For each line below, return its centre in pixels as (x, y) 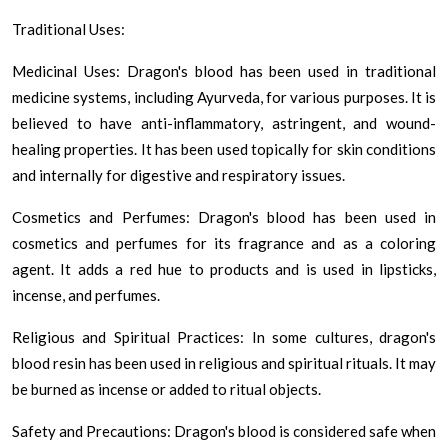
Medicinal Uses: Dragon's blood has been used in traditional (224, 70)
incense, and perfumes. (86, 294)
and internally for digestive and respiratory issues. (178, 174)
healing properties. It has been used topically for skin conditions (224, 148)
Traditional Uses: (68, 28)
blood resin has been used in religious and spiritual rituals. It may (224, 362)
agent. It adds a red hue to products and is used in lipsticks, (224, 268)
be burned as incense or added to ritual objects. (166, 388)
